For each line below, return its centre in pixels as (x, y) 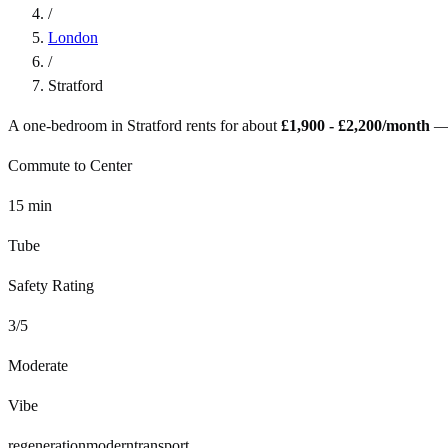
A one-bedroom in (67, 125)
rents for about (229, 125)
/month (406, 125)
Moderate (38, 365)
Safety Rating (51, 285)
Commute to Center (70, 165)
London (73, 37)
